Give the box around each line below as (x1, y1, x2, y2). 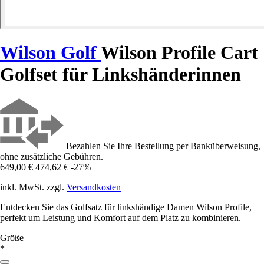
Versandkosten (67, 181, 121, 192)
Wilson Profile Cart (101, 42, 258, 64)
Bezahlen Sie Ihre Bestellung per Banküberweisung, (66, 140, 260, 151)
